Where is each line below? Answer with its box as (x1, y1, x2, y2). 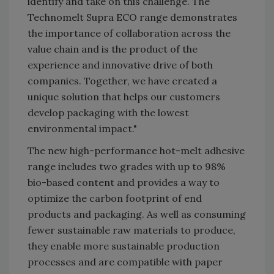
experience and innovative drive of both (28, 59, 213, 72)
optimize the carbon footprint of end (28, 192, 202, 205)
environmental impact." (28, 122, 137, 135)
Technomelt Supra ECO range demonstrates (28, 11, 237, 24)
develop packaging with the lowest (28, 106, 189, 119)
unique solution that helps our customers (28, 91, 220, 103)
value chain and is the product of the (28, 43, 198, 56)
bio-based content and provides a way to (28, 176, 220, 189)
